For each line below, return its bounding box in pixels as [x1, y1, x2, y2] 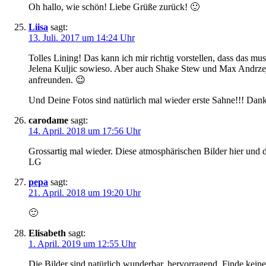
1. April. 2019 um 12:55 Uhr [28, 239, 136, 249]
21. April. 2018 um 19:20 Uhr [28, 188, 141, 198]
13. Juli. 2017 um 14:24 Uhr [28, 33, 135, 43]
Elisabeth [28, 228, 66, 239]
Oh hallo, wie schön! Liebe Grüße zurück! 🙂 [28, 2, 199, 12]
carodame [28, 115, 68, 126]
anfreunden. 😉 [28, 75, 85, 85]
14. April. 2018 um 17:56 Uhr [28, 126, 141, 137]
